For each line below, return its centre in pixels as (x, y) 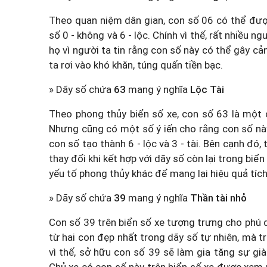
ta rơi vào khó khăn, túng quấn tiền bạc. (136, 65)
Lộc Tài (207, 89)
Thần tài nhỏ (218, 198)
